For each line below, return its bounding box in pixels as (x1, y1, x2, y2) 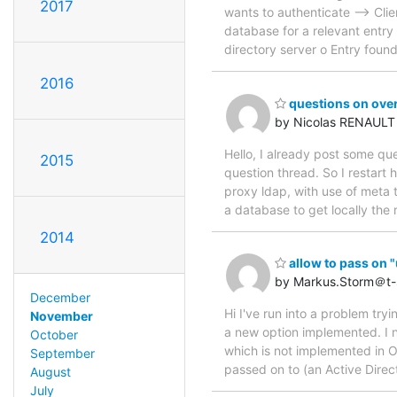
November (29, 308, 93, 324)
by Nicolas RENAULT (275, 113, 395, 129)
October (29, 327, 78, 343)
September (29, 346, 95, 362)
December (29, 290, 90, 306)
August (29, 364, 71, 380)
